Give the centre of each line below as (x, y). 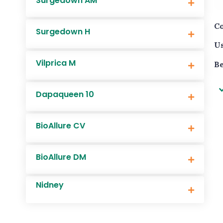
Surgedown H (63, 32)
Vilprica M (56, 63)
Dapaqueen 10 (65, 94)
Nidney (50, 185)
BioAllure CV (60, 126)
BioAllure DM (61, 157)
